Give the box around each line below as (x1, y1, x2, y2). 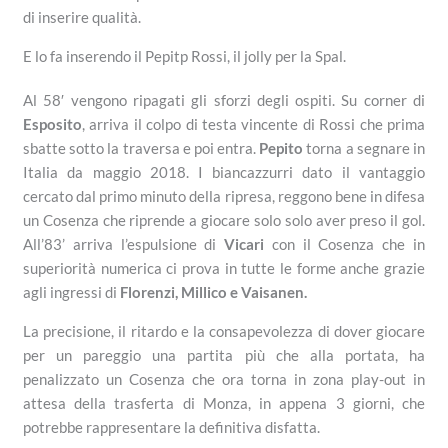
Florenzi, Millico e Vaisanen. (120, 283, 308, 302)
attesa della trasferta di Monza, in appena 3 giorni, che (23, 394, 425, 413)
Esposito (23, 115, 83, 134)
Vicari (224, 235, 265, 254)
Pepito (259, 139, 304, 158)
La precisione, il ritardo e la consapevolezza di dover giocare (23, 322, 425, 341)
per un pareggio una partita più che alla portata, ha (23, 346, 425, 365)
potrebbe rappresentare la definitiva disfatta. (23, 418, 321, 437)
